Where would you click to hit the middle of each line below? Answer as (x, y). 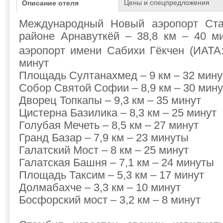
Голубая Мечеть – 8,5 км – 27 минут (109, 125)
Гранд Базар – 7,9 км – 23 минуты (104, 138)
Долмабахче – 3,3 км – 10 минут (100, 188)
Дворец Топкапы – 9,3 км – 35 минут (110, 101)
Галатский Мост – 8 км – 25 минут (104, 150)
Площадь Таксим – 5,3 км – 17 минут (111, 175)
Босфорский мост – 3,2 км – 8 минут (110, 200)
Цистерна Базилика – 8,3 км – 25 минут (118, 113)
